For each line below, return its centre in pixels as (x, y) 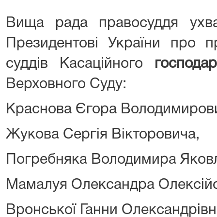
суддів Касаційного (80, 64)
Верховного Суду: (66, 84)
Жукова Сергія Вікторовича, (103, 135)
